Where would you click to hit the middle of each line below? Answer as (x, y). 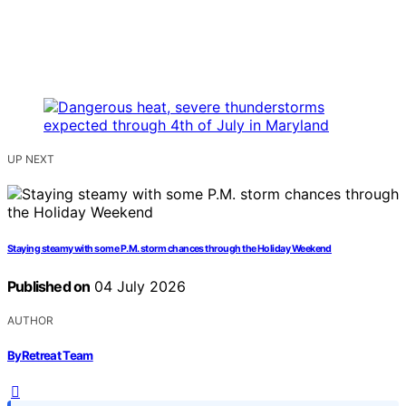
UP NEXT (31, 159)
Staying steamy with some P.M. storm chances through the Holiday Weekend (169, 249)
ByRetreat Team (50, 355)
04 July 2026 (138, 287)
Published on (49, 287)
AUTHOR (30, 321)
